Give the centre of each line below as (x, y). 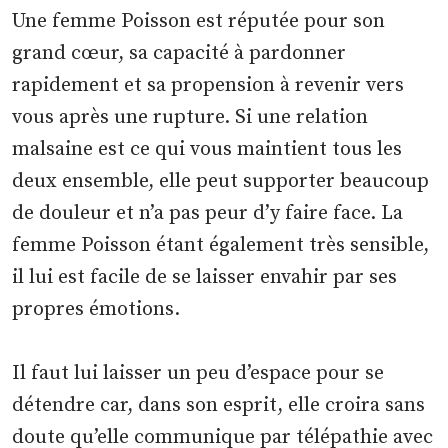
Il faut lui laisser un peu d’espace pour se (198, 374)
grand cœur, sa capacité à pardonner (179, 54)
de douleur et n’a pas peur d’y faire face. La (208, 214)
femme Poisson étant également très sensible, (221, 246)
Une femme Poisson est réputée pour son (199, 22)
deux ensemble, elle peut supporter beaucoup (221, 182)
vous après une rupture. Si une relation (190, 118)
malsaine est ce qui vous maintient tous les (207, 150)
